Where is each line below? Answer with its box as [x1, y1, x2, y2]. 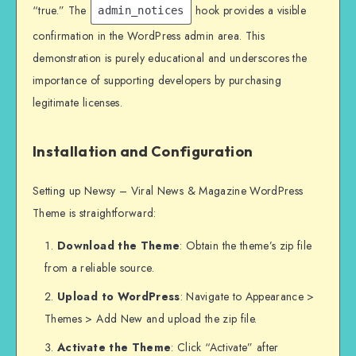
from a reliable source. [44, 260, 155, 277]
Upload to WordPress [57, 288, 180, 305]
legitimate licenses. [33, 95, 122, 111]
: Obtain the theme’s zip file [180, 238, 312, 254]
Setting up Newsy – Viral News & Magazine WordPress [33, 183, 304, 199]
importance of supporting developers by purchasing [33, 72, 282, 89]
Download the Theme [57, 238, 180, 254]
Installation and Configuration [33, 141, 253, 161]
